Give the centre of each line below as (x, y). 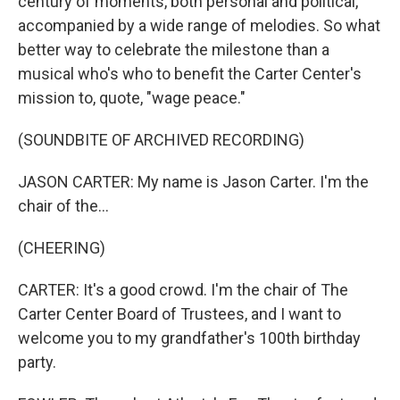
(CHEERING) (62, 248)
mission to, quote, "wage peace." (132, 98)
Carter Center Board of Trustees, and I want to (179, 314)
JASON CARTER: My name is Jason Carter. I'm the (193, 182)
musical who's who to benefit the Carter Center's (190, 74)
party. (37, 362)
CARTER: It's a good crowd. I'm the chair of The (183, 290)
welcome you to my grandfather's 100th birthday (189, 338)
